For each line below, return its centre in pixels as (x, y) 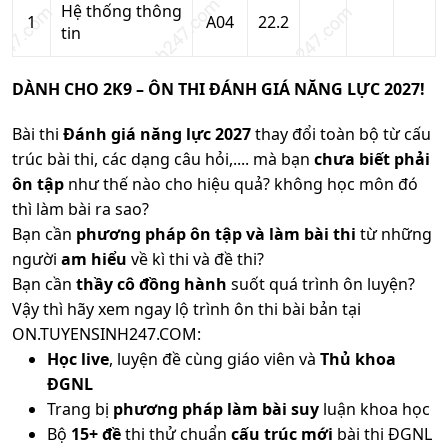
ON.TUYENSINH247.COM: (106, 333)
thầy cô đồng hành (151, 283)
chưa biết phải (372, 158)
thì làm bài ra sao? (80, 208)
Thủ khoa (358, 358)
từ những (394, 233)
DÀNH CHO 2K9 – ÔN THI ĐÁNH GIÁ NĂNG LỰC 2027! (218, 89)
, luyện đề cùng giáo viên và (214, 358)
